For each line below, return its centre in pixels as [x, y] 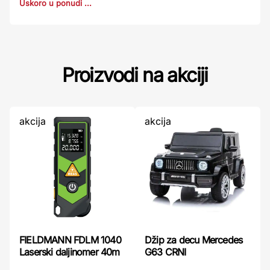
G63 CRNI [165, 252]
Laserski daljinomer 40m [70, 252]
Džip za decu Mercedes [194, 240]
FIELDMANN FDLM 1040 [70, 240]
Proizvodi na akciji [135, 75]
